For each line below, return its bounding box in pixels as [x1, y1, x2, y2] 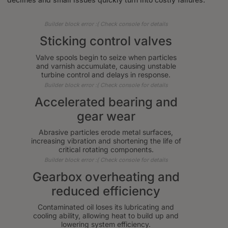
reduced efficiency [51, 183, 160, 198]
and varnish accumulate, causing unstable [36, 61, 176, 70]
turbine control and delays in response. [41, 70, 170, 79]
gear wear [76, 108, 135, 124]
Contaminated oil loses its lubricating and [38, 202, 174, 211]
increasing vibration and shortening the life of [31, 136, 181, 145]
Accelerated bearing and [34, 94, 178, 109]
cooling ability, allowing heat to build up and [33, 211, 179, 220]
